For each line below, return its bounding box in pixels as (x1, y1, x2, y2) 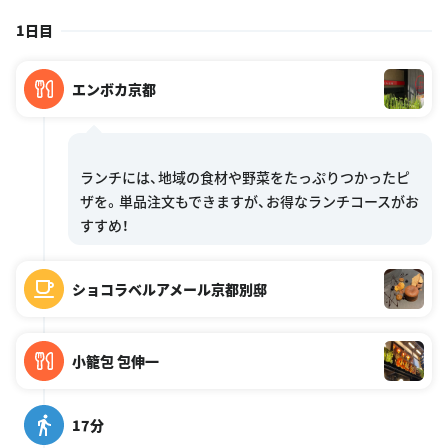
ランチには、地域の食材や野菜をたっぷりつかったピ (80, 166, 410, 187)
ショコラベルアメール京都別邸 (72, 278, 267, 299)
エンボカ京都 (72, 78, 156, 99)
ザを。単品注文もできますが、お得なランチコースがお (80, 190, 419, 211)
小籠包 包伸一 (72, 350, 159, 371)
